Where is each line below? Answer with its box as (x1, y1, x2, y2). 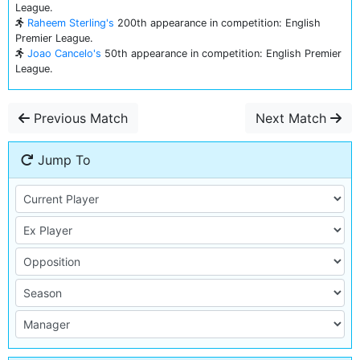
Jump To (34, 152, 91, 168)
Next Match (256, 110, 330, 126)
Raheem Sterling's (27, 17, 114, 29)
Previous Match (30, 110, 128, 126)
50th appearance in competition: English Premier (101, 47, 342, 59)
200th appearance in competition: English (114, 17, 321, 29)
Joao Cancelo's (27, 47, 101, 59)
